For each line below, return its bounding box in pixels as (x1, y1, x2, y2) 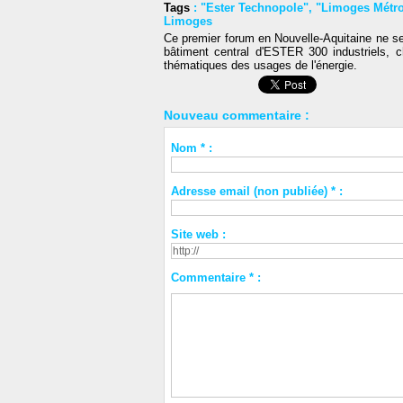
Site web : (170, 228, 226, 242)
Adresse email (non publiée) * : (170, 184, 343, 199)
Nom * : (170, 141, 212, 156)
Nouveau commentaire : (164, 108, 309, 123)
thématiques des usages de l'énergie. (164, 58, 357, 73)
